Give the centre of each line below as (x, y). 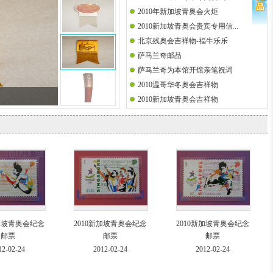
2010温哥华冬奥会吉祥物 (178, 85)
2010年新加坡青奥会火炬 (178, 12)
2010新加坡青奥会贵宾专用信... (188, 26)
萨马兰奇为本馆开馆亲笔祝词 (185, 70)
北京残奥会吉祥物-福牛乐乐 (183, 41)
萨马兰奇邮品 (160, 55)
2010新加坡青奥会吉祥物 (178, 99)
